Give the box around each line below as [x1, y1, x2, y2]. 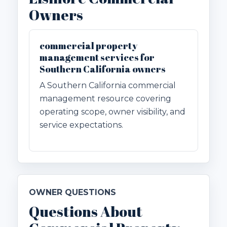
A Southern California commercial [40, 81, 176, 91]
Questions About [29, 202, 142, 221]
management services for [40, 51, 155, 64]
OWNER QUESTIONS [29, 187, 116, 198]
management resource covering [40, 94, 171, 104]
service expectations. [40, 120, 123, 130]
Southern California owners [40, 63, 166, 75]
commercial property [40, 40, 137, 52]
